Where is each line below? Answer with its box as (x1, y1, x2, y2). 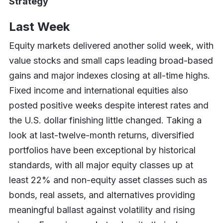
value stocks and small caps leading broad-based (8, 55, 213, 66)
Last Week (8, 19, 70, 34)
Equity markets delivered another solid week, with (8, 40, 214, 51)
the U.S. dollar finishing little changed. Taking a (8, 114, 202, 125)
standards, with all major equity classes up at (8, 159, 193, 170)
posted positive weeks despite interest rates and (8, 100, 209, 111)
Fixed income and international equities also (8, 85, 188, 96)
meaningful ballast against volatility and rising (8, 204, 195, 215)
